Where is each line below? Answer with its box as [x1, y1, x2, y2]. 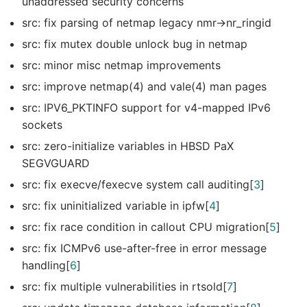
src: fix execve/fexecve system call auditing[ [22, 177, 254, 191]
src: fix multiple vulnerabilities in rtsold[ [22, 279, 227, 293]
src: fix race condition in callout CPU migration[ [22, 219, 269, 234]
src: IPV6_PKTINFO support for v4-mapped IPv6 [22, 100, 271, 114]
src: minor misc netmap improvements [22, 58, 221, 72]
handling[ [22, 258, 70, 272]
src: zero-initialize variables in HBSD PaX [22, 138, 234, 153]
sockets [22, 117, 62, 132]
